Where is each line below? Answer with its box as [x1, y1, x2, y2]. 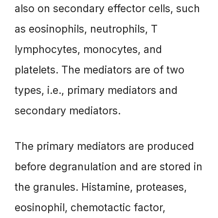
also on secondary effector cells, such [15, 2, 200, 15]
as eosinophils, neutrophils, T [15, 22, 158, 35]
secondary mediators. [15, 104, 121, 117]
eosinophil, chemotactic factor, [15, 201, 165, 214]
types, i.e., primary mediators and [15, 84, 178, 96]
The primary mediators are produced [15, 140, 194, 153]
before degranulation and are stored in [15, 161, 202, 173]
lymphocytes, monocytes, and [15, 43, 162, 55]
